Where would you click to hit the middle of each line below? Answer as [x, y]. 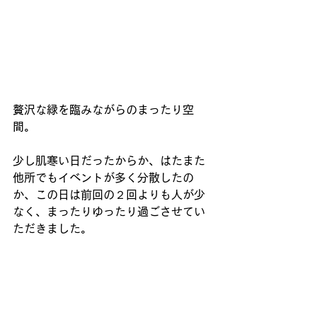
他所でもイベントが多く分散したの [103, 177]
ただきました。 [52, 228]
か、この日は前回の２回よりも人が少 [109, 194]
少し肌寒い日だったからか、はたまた [109, 160]
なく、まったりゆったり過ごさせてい [109, 211]
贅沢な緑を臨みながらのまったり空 [103, 109]
